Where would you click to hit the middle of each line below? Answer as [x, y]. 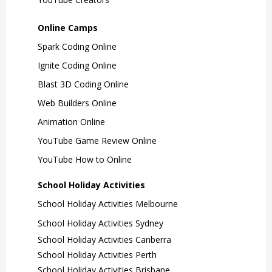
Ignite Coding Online [77, 65]
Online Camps [68, 27]
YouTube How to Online [85, 159]
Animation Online [71, 121]
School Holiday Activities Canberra [104, 239]
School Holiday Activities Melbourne [108, 203]
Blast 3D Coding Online [83, 84]
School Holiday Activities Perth [97, 254]
